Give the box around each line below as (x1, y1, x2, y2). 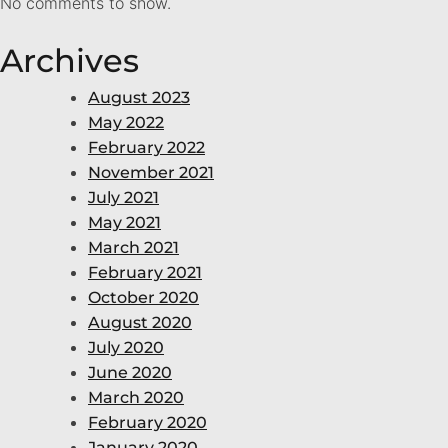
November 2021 (88, 162, 214, 182)
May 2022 (88, 112, 164, 132)
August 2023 (88, 87, 190, 107)
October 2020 (88, 287, 199, 307)
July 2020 (88, 337, 164, 357)
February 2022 (88, 137, 205, 157)
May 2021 (88, 212, 161, 232)
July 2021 (88, 187, 159, 207)
